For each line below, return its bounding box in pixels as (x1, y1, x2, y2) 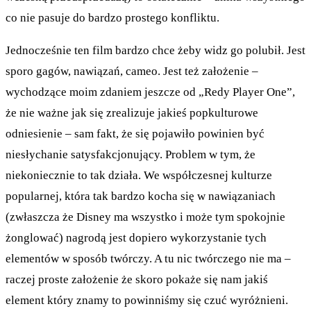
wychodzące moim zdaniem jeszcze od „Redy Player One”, (6, 85, 295, 99)
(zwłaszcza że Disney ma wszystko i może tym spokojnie (6, 210, 285, 224)
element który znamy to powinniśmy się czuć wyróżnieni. (6, 293, 288, 307)
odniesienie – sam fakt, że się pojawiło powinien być (6, 126, 264, 140)
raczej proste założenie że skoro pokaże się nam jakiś (6, 272, 268, 286)
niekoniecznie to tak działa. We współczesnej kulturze (6, 168, 272, 182)
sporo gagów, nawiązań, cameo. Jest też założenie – (6, 64, 258, 78)
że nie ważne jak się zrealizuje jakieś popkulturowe (6, 106, 258, 119)
